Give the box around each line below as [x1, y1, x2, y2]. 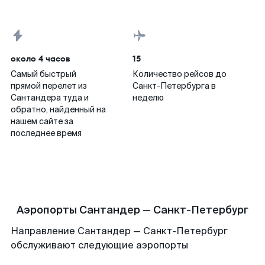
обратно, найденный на [11, 104, 106, 115]
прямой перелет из [11, 80, 87, 91]
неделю [132, 92, 164, 103]
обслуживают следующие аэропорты [11, 239, 188, 251]
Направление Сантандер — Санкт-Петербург [11, 225, 228, 237]
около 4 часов [11, 53, 70, 64]
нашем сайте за [11, 116, 73, 127]
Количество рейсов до [132, 69, 227, 79]
